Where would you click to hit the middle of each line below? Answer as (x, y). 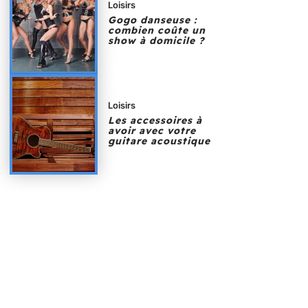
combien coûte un (157, 31)
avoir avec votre (152, 130)
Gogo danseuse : (153, 20)
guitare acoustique (159, 141)
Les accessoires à (155, 120)
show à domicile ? (157, 41)
